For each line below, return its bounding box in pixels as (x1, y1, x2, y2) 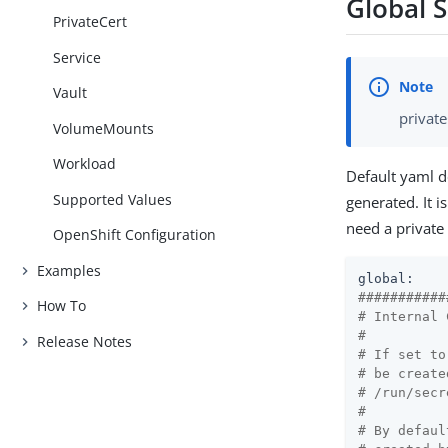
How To (37, 296, 87, 316)
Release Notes (37, 331, 133, 351)
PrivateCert (53, 12, 128, 32)
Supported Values (53, 189, 173, 209)
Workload (53, 154, 117, 174)
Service (53, 47, 102, 67)
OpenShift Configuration (53, 225, 217, 245)
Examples (37, 260, 102, 280)
